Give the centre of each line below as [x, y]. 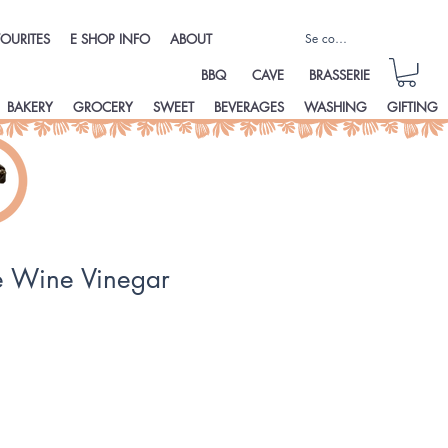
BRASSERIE [340, 74]
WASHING [335, 107]
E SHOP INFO [110, 39]
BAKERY [30, 107]
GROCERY [103, 107]
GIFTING [412, 107]
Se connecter [338, 38]
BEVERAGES [249, 107]
